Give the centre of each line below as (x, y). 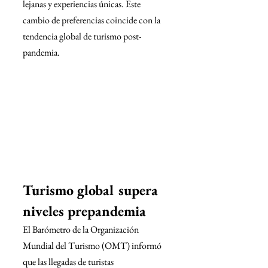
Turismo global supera (92, 190)
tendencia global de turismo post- (82, 36)
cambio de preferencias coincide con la (92, 20)
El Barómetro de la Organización (82, 230)
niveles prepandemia (84, 211)
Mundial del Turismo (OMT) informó (93, 246)
